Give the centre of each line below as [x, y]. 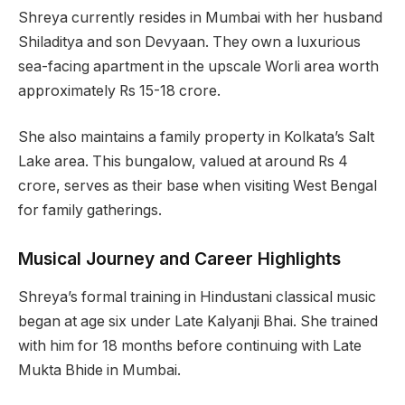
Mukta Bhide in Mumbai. [99, 370]
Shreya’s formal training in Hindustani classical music [197, 297]
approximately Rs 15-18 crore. [119, 90]
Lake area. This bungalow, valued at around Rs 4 [183, 162]
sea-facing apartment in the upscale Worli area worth [198, 66]
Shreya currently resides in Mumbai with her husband [200, 17]
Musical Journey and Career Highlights [179, 259]
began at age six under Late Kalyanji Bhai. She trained [198, 321]
